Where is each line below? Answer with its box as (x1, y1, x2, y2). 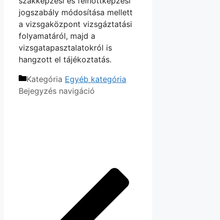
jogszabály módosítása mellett (19, 7, 133, 18)
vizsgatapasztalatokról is (19, 43, 112, 53)
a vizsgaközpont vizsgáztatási (19, 19, 132, 29)
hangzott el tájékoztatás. (19, 55, 111, 65)
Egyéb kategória (65, 74, 126, 84)
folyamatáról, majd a (19, 31, 95, 41)
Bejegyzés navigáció (19, 86, 95, 96)
